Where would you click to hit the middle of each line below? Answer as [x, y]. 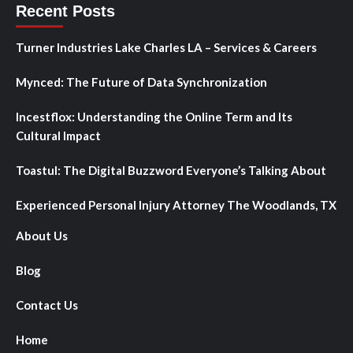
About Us [42, 235]
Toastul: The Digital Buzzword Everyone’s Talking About [171, 170]
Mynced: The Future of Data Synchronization [141, 82]
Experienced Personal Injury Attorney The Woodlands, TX [176, 204]
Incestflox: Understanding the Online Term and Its [154, 116]
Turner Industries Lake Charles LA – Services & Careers [166, 47]
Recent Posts [65, 11]
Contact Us [47, 305]
